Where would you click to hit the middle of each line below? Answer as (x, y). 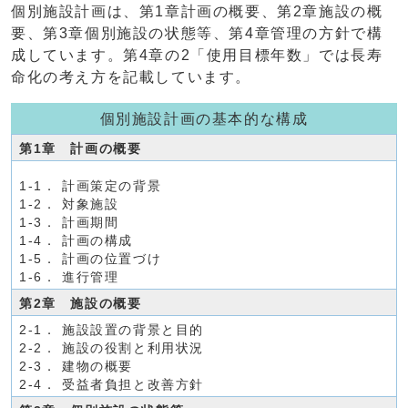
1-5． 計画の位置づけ (91, 259)
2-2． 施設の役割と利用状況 (112, 348)
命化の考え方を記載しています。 (131, 76)
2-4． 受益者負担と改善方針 (112, 384)
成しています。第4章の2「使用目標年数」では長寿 (197, 55)
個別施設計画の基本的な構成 (204, 118)
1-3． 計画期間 (69, 222)
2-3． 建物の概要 (76, 366)
